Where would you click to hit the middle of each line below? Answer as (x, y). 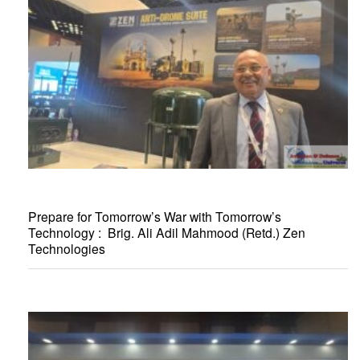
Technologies (67, 248)
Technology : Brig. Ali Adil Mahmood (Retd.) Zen (167, 232)
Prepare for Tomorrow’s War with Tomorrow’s (155, 216)
